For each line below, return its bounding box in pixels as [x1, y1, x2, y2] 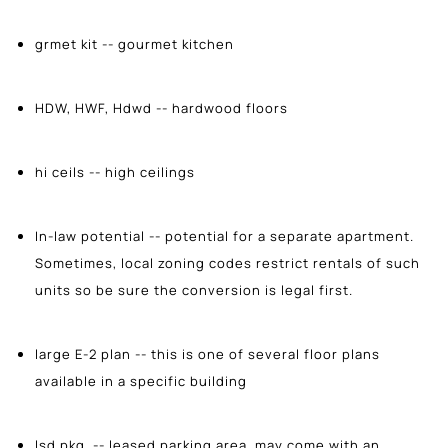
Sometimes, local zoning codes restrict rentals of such [35, 253, 420, 272]
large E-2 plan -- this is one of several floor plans [35, 344, 380, 363]
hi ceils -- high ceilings [35, 162, 195, 181]
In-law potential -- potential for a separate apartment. [35, 226, 414, 245]
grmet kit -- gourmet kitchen [35, 34, 234, 53]
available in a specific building [35, 371, 247, 390]
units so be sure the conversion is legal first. [35, 280, 353, 299]
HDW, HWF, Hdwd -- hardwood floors [35, 98, 288, 117]
